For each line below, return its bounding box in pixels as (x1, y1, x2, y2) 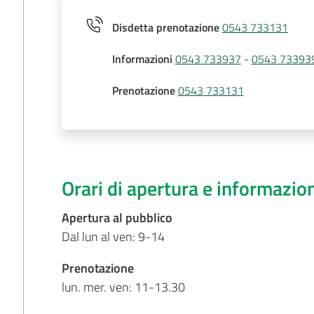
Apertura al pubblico (61, 208, 172, 227)
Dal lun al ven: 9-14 (61, 227, 165, 246)
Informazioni (111, 50, 172, 67)
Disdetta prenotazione (111, 19, 219, 36)
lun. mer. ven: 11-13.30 (61, 278, 185, 296)
